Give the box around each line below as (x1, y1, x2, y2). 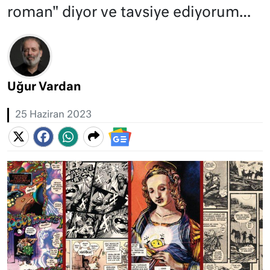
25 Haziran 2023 (15, 110, 92, 120)
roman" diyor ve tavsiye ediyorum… (7, 5, 251, 20)
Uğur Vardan (7, 81, 81, 93)
